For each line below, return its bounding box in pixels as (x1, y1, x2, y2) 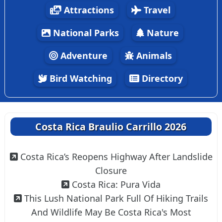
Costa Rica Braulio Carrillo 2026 (35, 120, 187, 133)
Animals (133, 50, 172, 61)
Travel (141, 4, 170, 16)
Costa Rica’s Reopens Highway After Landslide (20, 151, 213, 163)
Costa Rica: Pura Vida (72, 178, 161, 190)
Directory (139, 72, 183, 84)
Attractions (61, 4, 114, 16)
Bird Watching (47, 72, 112, 84)
